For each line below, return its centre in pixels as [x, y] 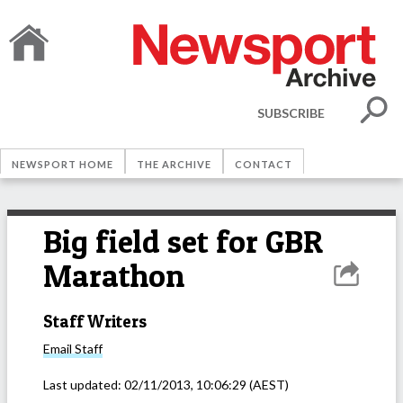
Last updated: [84, 385]
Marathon [114, 276]
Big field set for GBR [183, 242]
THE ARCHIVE [174, 164]
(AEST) [268, 385]
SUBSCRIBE [291, 112]
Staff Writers [95, 321]
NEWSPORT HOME [63, 164]
